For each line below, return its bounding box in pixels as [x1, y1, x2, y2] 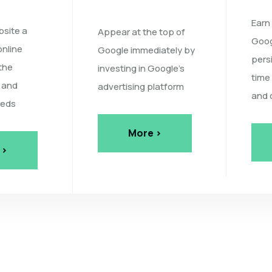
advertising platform [97, 80, 184, 93]
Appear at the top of [97, 25, 185, 38]
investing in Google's [97, 61, 185, 75]
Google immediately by [97, 43, 195, 56]
